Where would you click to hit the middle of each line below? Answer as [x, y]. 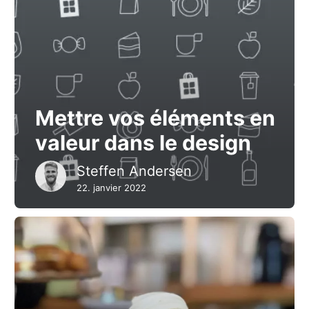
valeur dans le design [143, 143]
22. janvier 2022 [111, 188]
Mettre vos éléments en [155, 118]
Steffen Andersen [134, 171]
